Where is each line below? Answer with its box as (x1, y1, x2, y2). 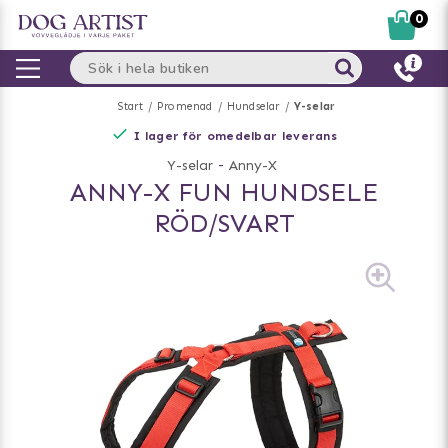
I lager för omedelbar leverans (134, 129, 337, 143)
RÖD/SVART (153, 208, 295, 239)
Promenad (156, 100, 213, 113)
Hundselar (226, 100, 280, 113)
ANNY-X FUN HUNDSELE (70, 177, 378, 208)
